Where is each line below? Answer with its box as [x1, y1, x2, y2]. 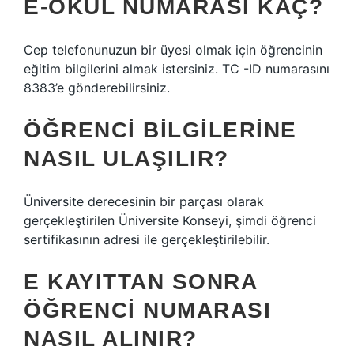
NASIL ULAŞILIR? [24, 146, 229, 171]
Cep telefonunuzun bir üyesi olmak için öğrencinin [24, 42, 322, 58]
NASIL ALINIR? [24, 326, 198, 351]
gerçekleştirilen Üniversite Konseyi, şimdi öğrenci [24, 213, 316, 228]
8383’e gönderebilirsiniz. [24, 80, 170, 96]
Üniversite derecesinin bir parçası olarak [24, 194, 264, 209]
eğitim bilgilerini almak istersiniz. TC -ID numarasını [24, 61, 330, 77]
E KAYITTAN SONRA [24, 269, 257, 294]
